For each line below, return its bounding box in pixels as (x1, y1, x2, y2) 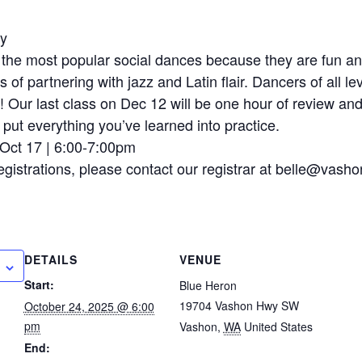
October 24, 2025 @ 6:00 (23, 298, 154, 315)
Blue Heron (179, 277, 237, 294)
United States (243, 318, 313, 335)
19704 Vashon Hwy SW (179, 297, 299, 314)
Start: (23, 276, 54, 293)
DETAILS (23, 251, 78, 268)
